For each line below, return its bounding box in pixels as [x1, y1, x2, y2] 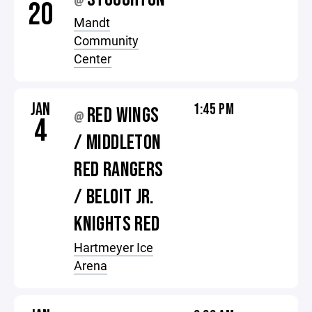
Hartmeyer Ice [74, 239, 154, 256]
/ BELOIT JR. [74, 185, 155, 210]
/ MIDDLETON [74, 130, 162, 155]
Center [74, 50, 112, 67]
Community [74, 32, 139, 49]
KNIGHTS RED [74, 212, 160, 237]
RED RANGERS [74, 157, 164, 182]
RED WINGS [87, 103, 159, 128]
